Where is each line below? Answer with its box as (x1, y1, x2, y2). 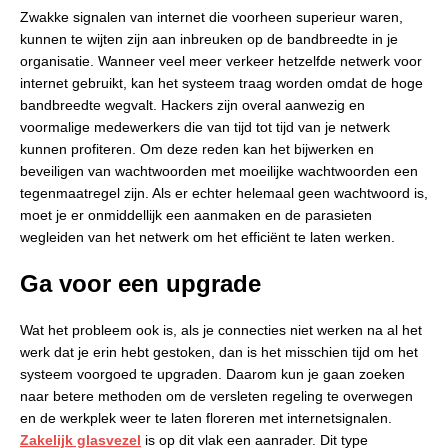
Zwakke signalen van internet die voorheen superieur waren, (20, 8, 403, 25)
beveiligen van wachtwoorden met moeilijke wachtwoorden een (20, 162, 418, 179)
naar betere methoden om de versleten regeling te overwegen (20, 387, 413, 404)
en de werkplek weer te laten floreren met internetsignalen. (20, 409, 392, 426)
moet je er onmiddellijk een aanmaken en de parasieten (20, 206, 372, 223)
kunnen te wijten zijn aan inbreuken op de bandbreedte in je (20, 30, 398, 47)
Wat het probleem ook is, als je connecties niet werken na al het (20, 321, 422, 338)
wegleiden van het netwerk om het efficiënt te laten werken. (20, 228, 399, 245)
